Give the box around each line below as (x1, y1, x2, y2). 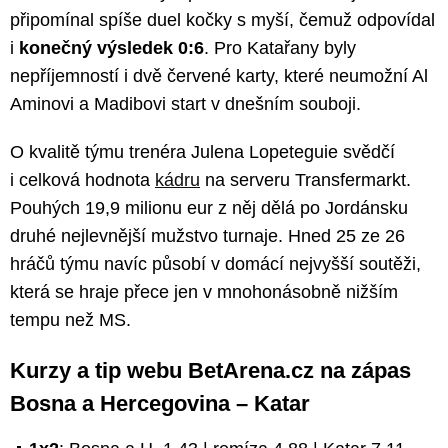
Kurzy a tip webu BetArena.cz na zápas (10, 358, 411, 384)
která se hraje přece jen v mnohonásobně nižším (10, 282, 398, 303)
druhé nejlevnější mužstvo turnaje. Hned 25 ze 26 (10, 226, 405, 247)
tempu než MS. (10, 310, 131, 331)
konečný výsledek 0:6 (14, 38, 204, 59)
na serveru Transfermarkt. (200, 170, 411, 191)
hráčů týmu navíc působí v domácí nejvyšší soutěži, (10, 254, 421, 275)
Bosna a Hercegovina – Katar (10, 391, 310, 417)
